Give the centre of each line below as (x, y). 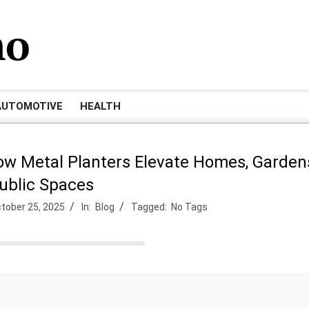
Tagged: (149, 207)
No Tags (189, 207)
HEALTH (100, 106)
